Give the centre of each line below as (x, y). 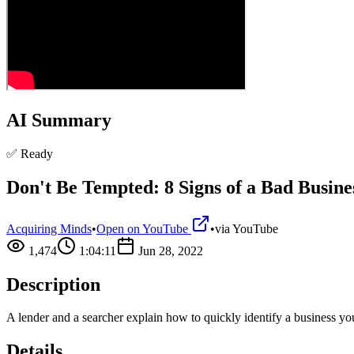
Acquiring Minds (49, 228)
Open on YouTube (144, 228)
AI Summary (59, 120)
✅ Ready (30, 153)
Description (53, 284)
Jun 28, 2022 (171, 250)
